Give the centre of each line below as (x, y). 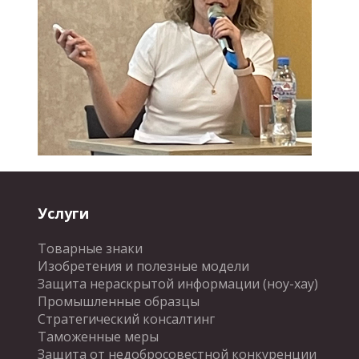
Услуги (63, 213)
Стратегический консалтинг (126, 319)
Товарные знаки (90, 248)
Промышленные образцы (119, 301)
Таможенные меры (98, 337)
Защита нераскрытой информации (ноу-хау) (178, 284)
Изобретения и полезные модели (143, 266)
